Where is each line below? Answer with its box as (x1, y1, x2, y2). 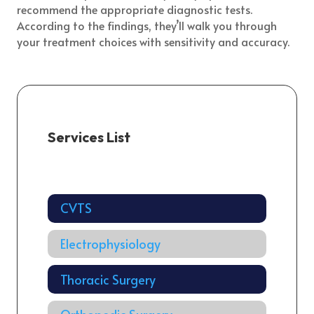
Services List (47, 128, 130, 146)
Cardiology (60, 163, 123, 182)
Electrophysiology (60, 234, 161, 252)
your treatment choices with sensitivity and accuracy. (17, 33, 290, 49)
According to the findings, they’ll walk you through (17, 17, 278, 33)
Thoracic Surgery (60, 270, 156, 288)
